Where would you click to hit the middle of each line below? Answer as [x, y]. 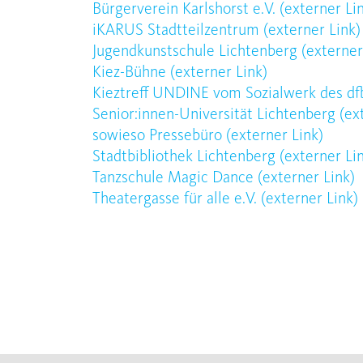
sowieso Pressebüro [159, 137]
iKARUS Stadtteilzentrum [178, 31]
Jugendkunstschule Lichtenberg [197, 52]
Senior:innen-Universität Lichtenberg [216, 115]
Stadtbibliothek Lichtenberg [186, 158]
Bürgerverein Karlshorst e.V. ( [188, 10]
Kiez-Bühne [131, 73]
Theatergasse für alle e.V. [177, 200]
